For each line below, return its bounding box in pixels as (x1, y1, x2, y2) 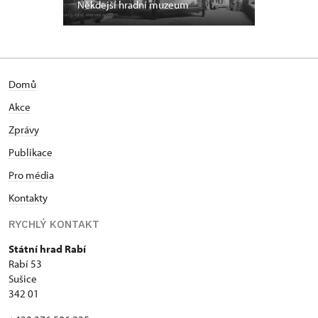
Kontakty (9, 190, 48, 204)
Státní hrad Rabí (9, 241, 86, 256)
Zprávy (9, 122, 39, 136)
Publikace (9, 145, 53, 159)
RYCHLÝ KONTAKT (9, 216, 99, 231)
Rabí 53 (9, 256, 42, 270)
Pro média (9, 168, 54, 182)
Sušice (9, 271, 37, 285)
